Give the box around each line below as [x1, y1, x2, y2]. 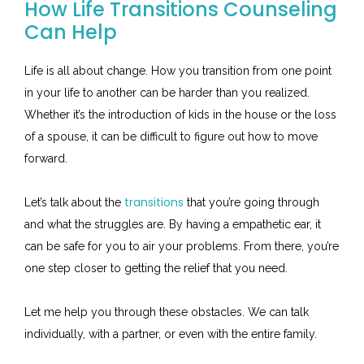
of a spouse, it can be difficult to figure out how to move [24, 130, 318, 144]
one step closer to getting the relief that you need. [24, 262, 288, 275]
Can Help [24, 19, 117, 46]
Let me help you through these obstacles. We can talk [24, 305, 309, 319]
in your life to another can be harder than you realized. [24, 86, 310, 100]
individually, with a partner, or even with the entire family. [24, 327, 317, 341]
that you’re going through [184, 196, 319, 210]
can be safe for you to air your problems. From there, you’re [24, 240, 339, 253]
